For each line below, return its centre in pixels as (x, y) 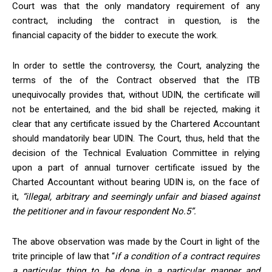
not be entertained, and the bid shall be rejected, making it (136, 110)
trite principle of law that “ (64, 257)
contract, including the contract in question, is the (136, 21)
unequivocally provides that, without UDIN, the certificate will (136, 95)
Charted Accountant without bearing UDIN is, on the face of (136, 182)
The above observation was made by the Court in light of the (136, 242)
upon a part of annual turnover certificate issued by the (136, 168)
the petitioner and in (54, 212)
